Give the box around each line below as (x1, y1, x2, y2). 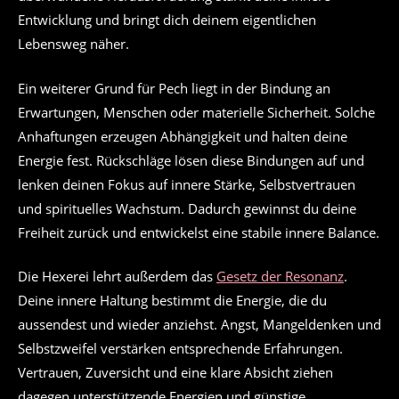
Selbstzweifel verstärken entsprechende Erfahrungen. (18, 339, 343, 358)
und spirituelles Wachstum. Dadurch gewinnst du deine (18, 199, 356, 217)
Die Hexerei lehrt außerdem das (18, 267, 216, 286)
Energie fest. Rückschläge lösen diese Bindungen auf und (18, 151, 364, 169)
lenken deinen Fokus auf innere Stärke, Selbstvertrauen (18, 175, 355, 193)
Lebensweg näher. (18, 35, 129, 53)
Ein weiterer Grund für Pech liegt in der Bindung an (18, 78, 330, 97)
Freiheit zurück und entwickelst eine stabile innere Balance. (18, 223, 379, 241)
